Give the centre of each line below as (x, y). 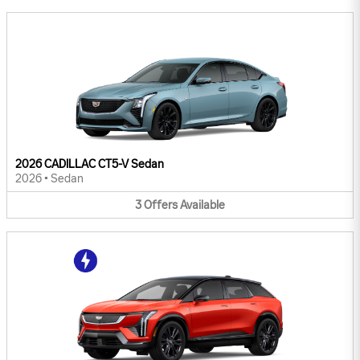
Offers (161, 205)
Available (202, 205)
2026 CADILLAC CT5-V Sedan (90, 164)
